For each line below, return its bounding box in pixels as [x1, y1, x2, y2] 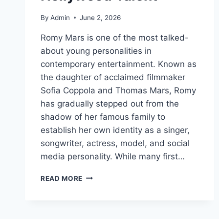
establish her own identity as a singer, [41, 125, 190, 135]
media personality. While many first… [41, 151, 185, 161]
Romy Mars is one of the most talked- [41, 32, 189, 43]
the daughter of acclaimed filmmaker [41, 72, 185, 82]
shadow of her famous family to [41, 111, 165, 122]
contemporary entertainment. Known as [41, 59, 197, 69]
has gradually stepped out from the [41, 98, 179, 109]
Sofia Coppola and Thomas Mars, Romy [41, 85, 196, 95]
